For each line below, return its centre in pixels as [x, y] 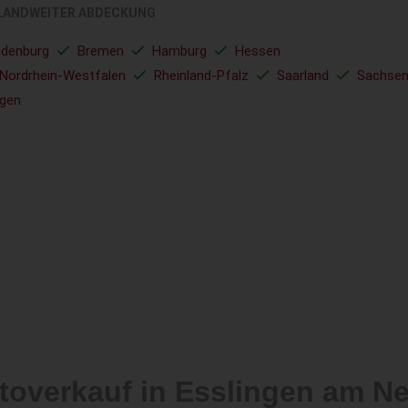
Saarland [303, 76]
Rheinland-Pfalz [201, 76]
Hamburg [179, 51]
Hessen [258, 51]
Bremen [101, 51]
